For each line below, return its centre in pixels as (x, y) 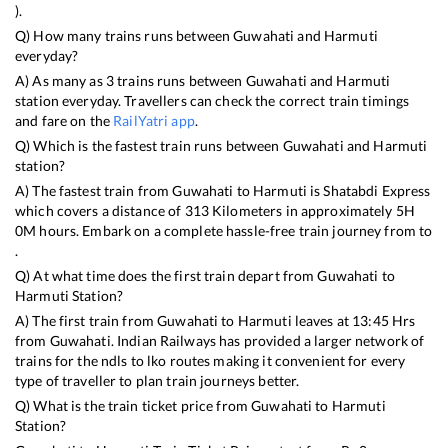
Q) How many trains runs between (124, 35)
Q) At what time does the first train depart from (166, 275)
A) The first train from (86, 320)
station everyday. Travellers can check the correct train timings (212, 100)
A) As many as (60, 80)
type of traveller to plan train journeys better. (157, 380)
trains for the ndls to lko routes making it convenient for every (210, 360)
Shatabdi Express (377, 190)
